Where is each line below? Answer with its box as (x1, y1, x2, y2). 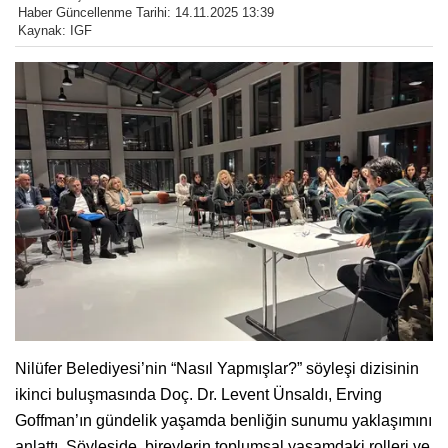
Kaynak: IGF (18, 23, 92, 39)
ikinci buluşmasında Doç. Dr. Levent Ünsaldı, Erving (15, 385, 382, 403)
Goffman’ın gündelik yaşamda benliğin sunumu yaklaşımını (15, 411, 432, 429)
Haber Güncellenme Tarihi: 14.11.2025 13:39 (18, 5, 274, 21)
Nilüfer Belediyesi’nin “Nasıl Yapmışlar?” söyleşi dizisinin (15, 359, 419, 377)
